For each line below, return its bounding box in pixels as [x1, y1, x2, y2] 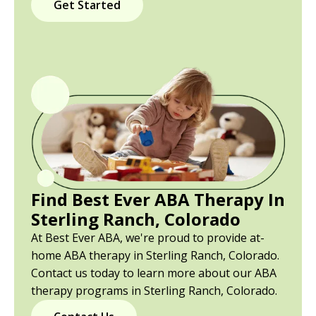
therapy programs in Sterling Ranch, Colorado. [31, 282, 277, 298]
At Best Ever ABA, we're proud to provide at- [31, 229, 265, 245]
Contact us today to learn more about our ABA [31, 265, 276, 281]
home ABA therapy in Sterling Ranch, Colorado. [31, 247, 279, 263]
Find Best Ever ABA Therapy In [31, 187, 285, 211]
